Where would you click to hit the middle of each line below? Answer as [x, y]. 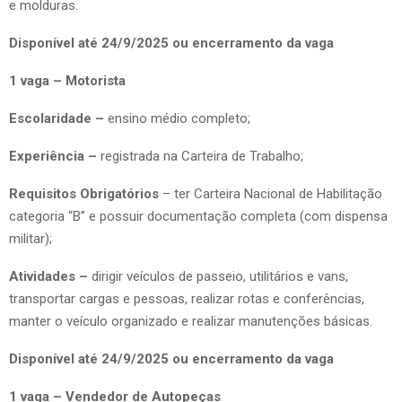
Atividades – [50, 276]
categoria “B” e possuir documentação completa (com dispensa [198, 216]
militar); [31, 238]
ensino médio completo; [177, 118]
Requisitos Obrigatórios [86, 193]
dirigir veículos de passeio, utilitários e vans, [220, 276]
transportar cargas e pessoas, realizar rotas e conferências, [187, 298]
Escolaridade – [57, 118]
